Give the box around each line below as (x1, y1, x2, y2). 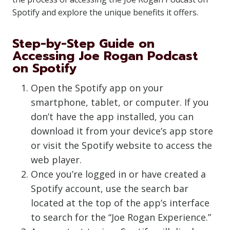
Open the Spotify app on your (31, 82, 163, 94)
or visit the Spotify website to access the (31, 139, 212, 151)
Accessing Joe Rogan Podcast (12, 47, 198, 65)
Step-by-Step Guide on (12, 34, 155, 53)
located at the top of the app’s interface (31, 197, 209, 209)
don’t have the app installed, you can (31, 110, 194, 123)
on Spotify (12, 59, 76, 78)
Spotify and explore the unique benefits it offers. (12, 7, 198, 18)
